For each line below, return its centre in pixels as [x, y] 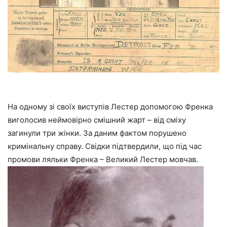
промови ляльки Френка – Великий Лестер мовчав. [103, 160]
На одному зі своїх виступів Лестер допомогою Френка [110, 107]
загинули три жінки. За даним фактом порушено [97, 133]
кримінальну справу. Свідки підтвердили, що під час [105, 146]
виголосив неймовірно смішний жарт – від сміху [97, 120]
